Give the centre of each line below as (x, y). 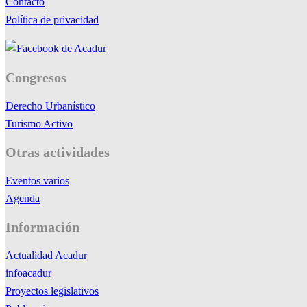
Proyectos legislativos (52, 291)
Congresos (36, 78)
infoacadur (28, 273)
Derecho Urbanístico (50, 106)
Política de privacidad (52, 20)
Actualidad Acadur (46, 255)
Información (42, 227)
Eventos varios (37, 180)
